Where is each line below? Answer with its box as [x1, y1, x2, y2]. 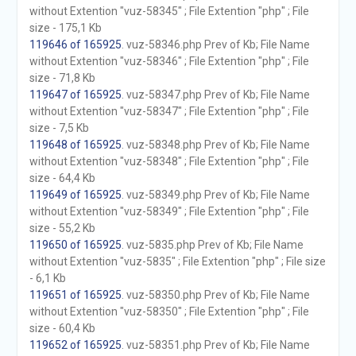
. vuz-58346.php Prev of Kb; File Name [121, 38, 310, 51]
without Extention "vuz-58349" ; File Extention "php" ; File [29, 205, 309, 218]
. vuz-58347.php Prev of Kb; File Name [121, 88, 310, 101]
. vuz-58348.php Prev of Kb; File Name [121, 138, 310, 151]
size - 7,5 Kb [29, 122, 89, 134]
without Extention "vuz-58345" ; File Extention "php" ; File [29, 5, 309, 17]
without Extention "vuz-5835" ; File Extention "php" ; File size [29, 255, 326, 268]
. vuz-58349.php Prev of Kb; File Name [121, 188, 310, 201]
